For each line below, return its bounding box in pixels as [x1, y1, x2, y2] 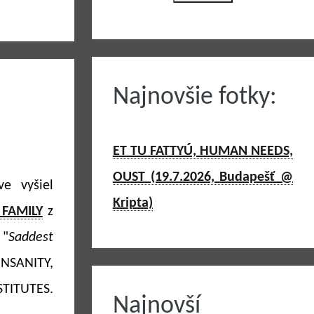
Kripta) [112, 196, 153, 210]
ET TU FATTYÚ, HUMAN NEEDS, [112, 144, 293, 158]
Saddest [8, 231, 53, 245]
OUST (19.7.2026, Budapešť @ [112, 170, 293, 184]
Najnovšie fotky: [112, 85, 277, 110]
